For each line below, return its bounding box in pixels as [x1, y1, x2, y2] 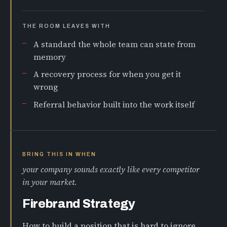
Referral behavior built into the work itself [33, 99, 195, 110]
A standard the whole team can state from [33, 39, 196, 50]
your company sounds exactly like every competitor [22, 164, 200, 175]
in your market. [22, 177, 77, 188]
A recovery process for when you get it [33, 69, 181, 80]
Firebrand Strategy [22, 198, 135, 211]
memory [33, 51, 66, 62]
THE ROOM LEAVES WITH [22, 23, 111, 29]
